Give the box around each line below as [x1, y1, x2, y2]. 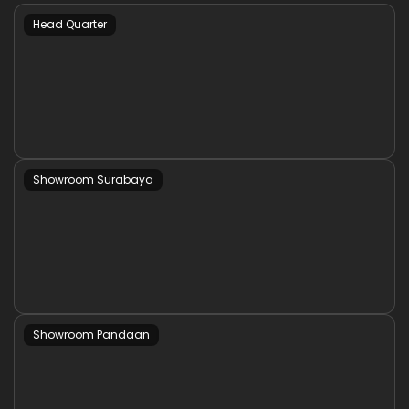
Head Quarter [33, 16, 107, 32]
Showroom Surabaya [33, 171, 153, 187]
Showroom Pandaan [33, 326, 150, 342]
